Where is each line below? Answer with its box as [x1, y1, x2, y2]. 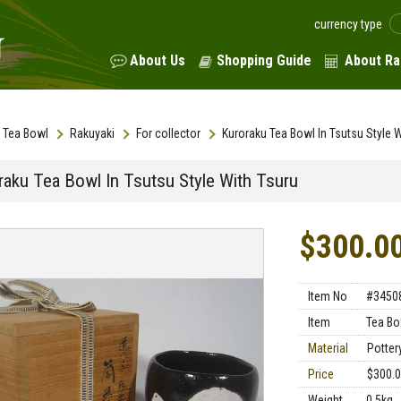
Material [308, 341, 348, 355]
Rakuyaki [70, 126, 115, 141]
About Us [130, 52, 185, 69]
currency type [314, 17, 382, 32]
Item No [308, 289, 347, 303]
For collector [136, 126, 200, 141]
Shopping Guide [217, 52, 311, 69]
